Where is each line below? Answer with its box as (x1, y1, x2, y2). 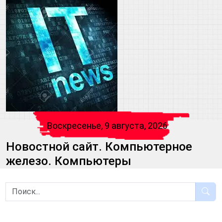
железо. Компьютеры (6, 154, 131, 168)
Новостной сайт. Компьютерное (6, 140, 192, 154)
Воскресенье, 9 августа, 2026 (47, 120, 167, 131)
